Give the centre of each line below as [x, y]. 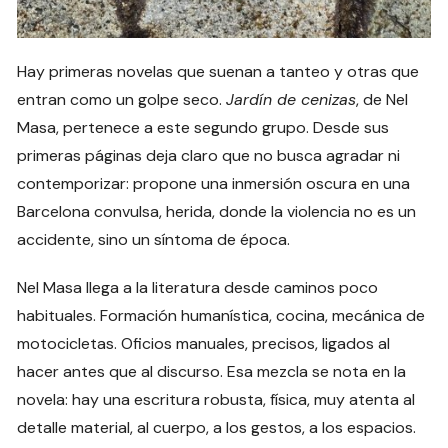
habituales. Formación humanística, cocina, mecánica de [221, 316]
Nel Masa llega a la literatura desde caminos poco [198, 288]
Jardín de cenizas [291, 100]
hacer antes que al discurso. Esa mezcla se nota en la [212, 372]
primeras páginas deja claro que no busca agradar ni [209, 156]
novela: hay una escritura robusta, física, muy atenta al [216, 400]
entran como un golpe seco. [122, 100]
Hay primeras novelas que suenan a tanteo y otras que [218, 72]
